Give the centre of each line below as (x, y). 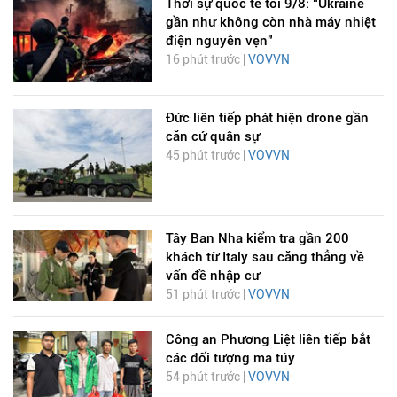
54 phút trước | (206, 376)
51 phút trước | (206, 294)
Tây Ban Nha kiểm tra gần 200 (257, 238)
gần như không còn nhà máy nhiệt (270, 23)
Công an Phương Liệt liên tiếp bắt (268, 339)
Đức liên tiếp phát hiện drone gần (267, 118)
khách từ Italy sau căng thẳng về (265, 257)
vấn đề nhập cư (212, 275)
